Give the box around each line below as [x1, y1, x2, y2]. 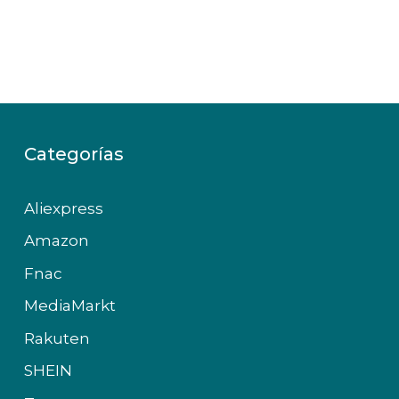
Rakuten [23, 329, 90, 347]
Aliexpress [23, 199, 103, 217]
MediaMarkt [23, 297, 116, 315]
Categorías [23, 142, 124, 165]
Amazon [23, 232, 89, 250]
